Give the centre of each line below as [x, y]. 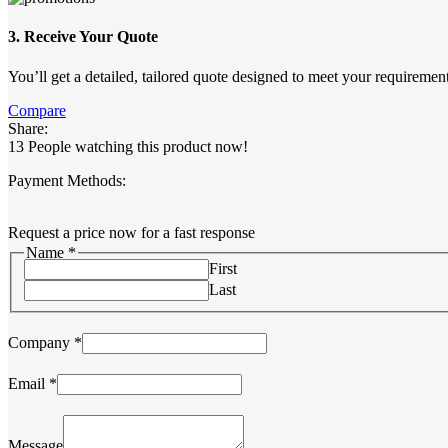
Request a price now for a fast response [131, 232]
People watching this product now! [138, 146]
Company [41, 343]
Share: [28, 128]
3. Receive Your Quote [83, 37]
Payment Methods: [67, 180]
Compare [37, 110]
